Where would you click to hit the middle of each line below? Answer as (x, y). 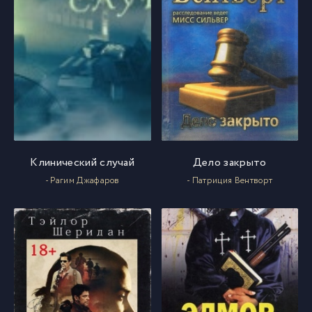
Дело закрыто (229, 162)
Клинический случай (83, 162)
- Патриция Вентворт (230, 180)
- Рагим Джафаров (82, 180)
